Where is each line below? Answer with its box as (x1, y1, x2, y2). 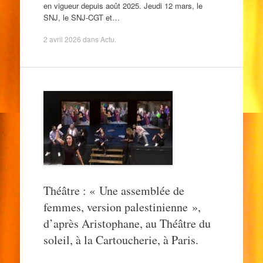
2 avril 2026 (43, 34, 81, 44)
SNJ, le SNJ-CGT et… (43, 11, 120, 23)
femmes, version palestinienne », (43, 199, 201, 215)
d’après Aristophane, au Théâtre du (43, 215, 211, 231)
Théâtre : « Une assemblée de (43, 183, 184, 198)
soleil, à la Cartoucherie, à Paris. (43, 232, 198, 248)
